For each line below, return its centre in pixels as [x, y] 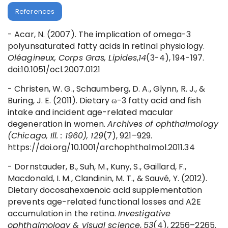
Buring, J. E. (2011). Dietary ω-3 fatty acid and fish [105, 101]
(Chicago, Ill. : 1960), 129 [55, 136]
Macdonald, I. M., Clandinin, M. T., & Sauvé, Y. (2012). [108, 178]
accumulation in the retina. [63, 213]
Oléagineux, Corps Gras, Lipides [73, 58]
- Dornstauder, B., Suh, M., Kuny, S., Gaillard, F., [97, 167]
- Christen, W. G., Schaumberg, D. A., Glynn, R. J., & [107, 89]
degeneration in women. [58, 124]
